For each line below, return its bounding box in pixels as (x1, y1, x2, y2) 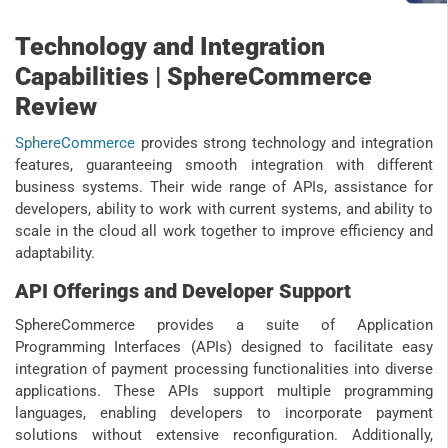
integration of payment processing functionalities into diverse (15, 360, 433, 379)
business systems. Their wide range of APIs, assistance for (15, 178, 433, 197)
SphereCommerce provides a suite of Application (15, 316, 433, 335)
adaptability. (15, 244, 95, 263)
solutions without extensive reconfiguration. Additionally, (15, 426, 433, 445)
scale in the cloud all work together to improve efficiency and (15, 222, 433, 241)
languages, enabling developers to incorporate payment (15, 404, 433, 423)
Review (15, 92, 97, 122)
